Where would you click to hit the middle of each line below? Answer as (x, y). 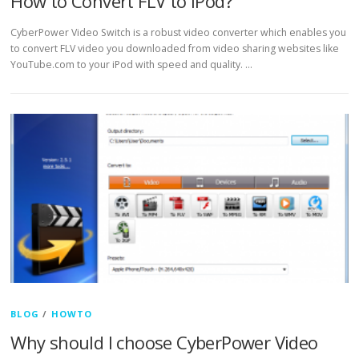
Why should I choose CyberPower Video (164, 342)
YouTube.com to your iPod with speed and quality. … (132, 65)
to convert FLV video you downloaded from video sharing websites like (175, 48)
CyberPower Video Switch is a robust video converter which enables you (179, 32)
